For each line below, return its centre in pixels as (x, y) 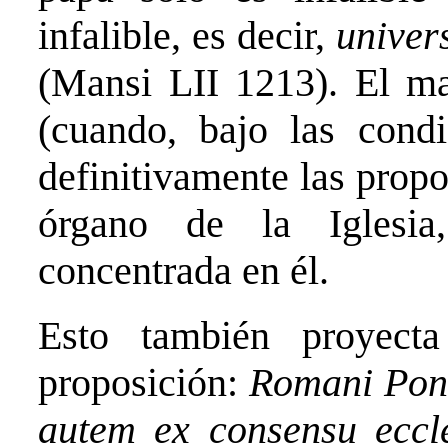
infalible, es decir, (187, 36)
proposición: (143, 383)
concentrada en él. (183, 271)
